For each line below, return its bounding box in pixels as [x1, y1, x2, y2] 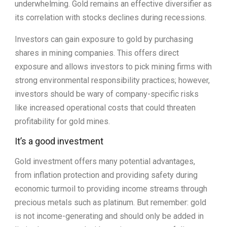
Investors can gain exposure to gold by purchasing [15, 34, 193, 44]
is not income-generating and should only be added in [15, 211, 204, 221]
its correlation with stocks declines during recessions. [15, 12, 206, 22]
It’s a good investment [15, 135, 103, 146]
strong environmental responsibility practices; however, [15, 75, 210, 85]
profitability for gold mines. [15, 116, 110, 126]
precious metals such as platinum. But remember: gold [15, 197, 206, 207]
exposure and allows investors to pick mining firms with [15, 61, 212, 71]
